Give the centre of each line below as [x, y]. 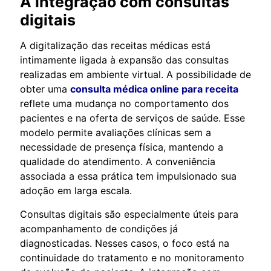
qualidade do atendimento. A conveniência [118, 161]
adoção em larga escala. [76, 190]
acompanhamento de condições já [99, 228]
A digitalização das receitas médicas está [115, 45]
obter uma [45, 89]
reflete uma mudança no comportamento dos [124, 103]
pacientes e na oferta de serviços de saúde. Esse [132, 118]
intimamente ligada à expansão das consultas [124, 60]
